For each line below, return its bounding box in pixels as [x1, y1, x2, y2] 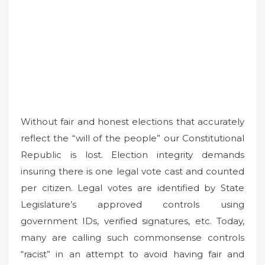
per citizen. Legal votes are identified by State [21, 182, 244, 194]
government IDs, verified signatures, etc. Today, [21, 215, 244, 227]
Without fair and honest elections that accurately [21, 116, 244, 128]
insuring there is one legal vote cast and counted [21, 166, 244, 177]
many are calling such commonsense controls [21, 232, 244, 244]
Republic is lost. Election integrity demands [21, 149, 244, 161]
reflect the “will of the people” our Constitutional [21, 132, 244, 144]
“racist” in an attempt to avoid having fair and [21, 248, 244, 260]
